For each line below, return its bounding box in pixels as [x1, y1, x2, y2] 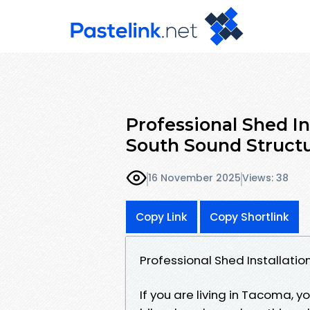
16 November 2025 [148, 171, 241, 185]
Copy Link [136, 209, 188, 224]
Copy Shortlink [210, 209, 289, 224]
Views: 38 [242, 171, 289, 185]
